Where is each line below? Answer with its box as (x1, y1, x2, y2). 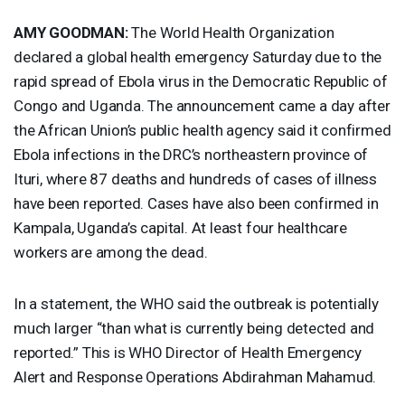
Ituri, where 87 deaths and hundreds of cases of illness (14, 169, 377, 188)
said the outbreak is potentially (174, 294, 379, 313)
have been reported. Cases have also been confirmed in (14, 193, 379, 212)
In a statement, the (14, 294, 141, 313)
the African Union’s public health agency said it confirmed (14, 120, 391, 139)
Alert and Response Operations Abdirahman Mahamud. (14, 367, 377, 386)
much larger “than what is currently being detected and (14, 318, 375, 337)
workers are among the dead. (14, 242, 208, 261)
